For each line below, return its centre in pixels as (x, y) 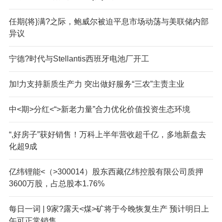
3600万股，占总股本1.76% (56, 183)
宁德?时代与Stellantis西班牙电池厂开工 (79, 58)
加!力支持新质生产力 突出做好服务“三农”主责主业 (96, 84)
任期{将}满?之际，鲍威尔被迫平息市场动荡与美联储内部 (109, 21)
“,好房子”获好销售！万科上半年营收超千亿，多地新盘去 (107, 134)
